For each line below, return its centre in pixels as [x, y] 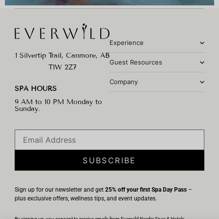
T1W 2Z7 [62, 67]
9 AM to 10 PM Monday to [58, 102]
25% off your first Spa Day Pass [146, 190]
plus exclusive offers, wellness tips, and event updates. [86, 199]
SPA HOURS [36, 89]
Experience [127, 43]
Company [124, 82]
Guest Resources [136, 62]
